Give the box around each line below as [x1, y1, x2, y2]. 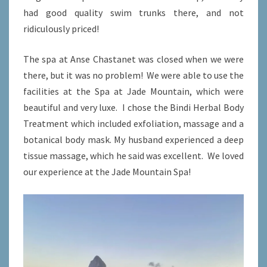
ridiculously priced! [23, 23, 106, 35]
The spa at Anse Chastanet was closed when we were [23, 53, 244, 66]
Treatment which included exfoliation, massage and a [23, 117, 244, 130]
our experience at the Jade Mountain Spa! [23, 166, 191, 178]
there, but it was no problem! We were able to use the [23, 69, 244, 82]
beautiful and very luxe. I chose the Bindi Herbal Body [23, 101, 244, 114]
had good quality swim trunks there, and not [23, 7, 244, 19]
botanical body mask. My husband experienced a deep [23, 133, 244, 146]
